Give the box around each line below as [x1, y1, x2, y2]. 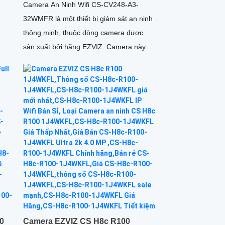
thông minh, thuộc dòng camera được [23, 28, 143, 37]
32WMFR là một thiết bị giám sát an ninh [23, 14, 153, 23]
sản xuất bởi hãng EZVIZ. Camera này [23, 42, 106, 51]
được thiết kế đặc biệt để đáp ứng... [23, 56, 137, 65]
